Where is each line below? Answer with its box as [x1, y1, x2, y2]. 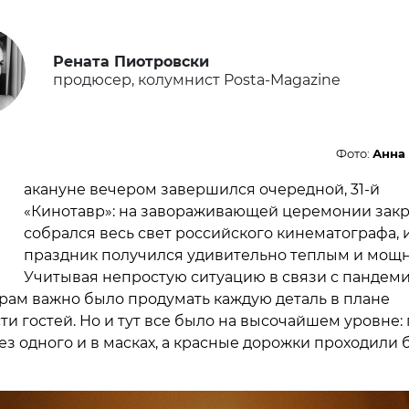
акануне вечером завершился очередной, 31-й [23, 180, 380, 198]
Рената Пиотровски [52, 52, 209, 70]
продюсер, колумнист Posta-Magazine [52, 70, 341, 89]
